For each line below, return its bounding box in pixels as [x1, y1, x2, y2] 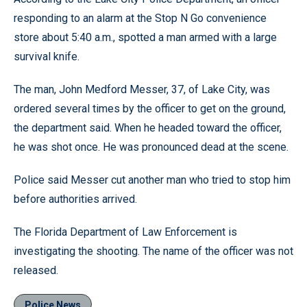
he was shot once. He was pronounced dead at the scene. [14, 140, 288, 153]
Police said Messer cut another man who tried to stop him [14, 173, 291, 186]
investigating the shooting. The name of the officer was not [14, 245, 293, 258]
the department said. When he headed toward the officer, [14, 121, 282, 134]
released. [14, 264, 58, 277]
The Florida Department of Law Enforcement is [14, 225, 237, 238]
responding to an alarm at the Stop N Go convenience [14, 12, 267, 25]
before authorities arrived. [14, 193, 137, 206]
